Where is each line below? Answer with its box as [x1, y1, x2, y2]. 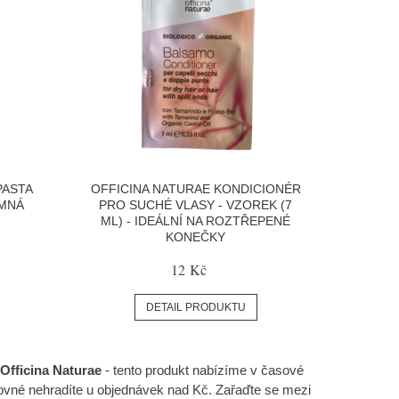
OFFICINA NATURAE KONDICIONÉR [90, 182, 301, 197]
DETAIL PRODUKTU [145, 301, 246, 314]
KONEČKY [166, 230, 226, 245]
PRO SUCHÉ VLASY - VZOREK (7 [99, 198, 293, 213]
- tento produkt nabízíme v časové [102, 362, 304, 379]
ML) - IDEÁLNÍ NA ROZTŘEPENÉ [101, 214, 291, 229]
